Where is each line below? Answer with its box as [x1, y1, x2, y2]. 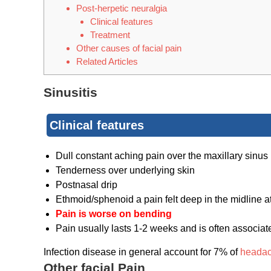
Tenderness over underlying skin [56, 165, 195, 176]
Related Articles [76, 56, 138, 67]
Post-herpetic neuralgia [76, 3, 167, 14]
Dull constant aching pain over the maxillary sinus [56, 151, 268, 162]
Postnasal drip [56, 180, 117, 191]
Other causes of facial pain [76, 43, 181, 54]
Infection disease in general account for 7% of [44, 247, 240, 258]
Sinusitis [44, 85, 97, 100]
